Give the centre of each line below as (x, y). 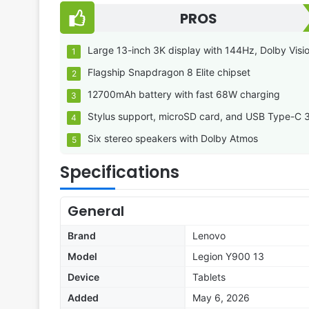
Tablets (209, 277)
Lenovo (209, 236)
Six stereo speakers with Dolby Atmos (173, 139)
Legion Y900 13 (228, 257)
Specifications (120, 172)
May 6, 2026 (221, 298)
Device (83, 277)
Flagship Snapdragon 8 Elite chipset (169, 72)
